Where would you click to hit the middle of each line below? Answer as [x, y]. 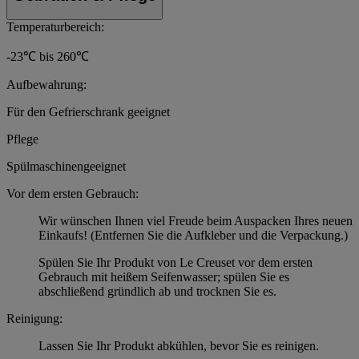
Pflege [22, 139]
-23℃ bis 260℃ [48, 57]
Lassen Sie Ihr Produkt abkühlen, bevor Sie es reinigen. [179, 346]
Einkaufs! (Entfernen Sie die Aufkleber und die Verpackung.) [193, 236]
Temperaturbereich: [55, 27]
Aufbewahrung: [46, 85]
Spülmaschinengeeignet [66, 167]
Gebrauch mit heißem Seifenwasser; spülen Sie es [164, 277]
